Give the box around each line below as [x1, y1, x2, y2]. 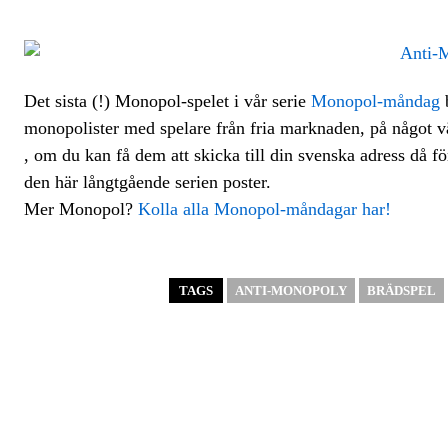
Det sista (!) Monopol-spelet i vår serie [24, 91, 311, 111]
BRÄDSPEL [366, 283, 436, 298]
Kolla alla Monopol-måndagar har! [138, 199, 391, 219]
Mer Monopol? [24, 199, 138, 219]
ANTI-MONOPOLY [234, 283, 347, 298]
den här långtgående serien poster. [24, 172, 271, 192]
